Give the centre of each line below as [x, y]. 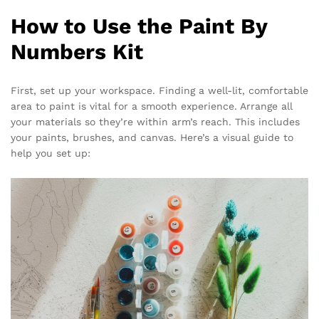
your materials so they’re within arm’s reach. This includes [155, 122]
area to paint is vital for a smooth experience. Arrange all [152, 106]
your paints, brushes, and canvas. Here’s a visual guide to [152, 138]
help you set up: [51, 153]
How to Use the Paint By [139, 26]
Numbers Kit [77, 52]
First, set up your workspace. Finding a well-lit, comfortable [159, 91]
